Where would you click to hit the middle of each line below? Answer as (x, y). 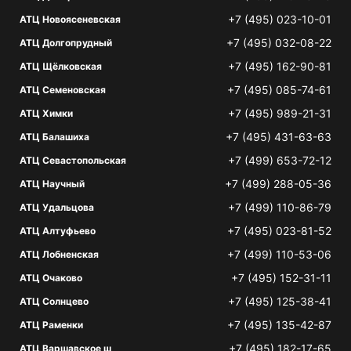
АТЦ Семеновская (63, 90)
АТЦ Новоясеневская (70, 19)
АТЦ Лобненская (59, 254)
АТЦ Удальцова (57, 207)
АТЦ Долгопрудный (66, 43)
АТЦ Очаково (51, 278)
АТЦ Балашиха (54, 137)
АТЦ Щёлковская (61, 66)
